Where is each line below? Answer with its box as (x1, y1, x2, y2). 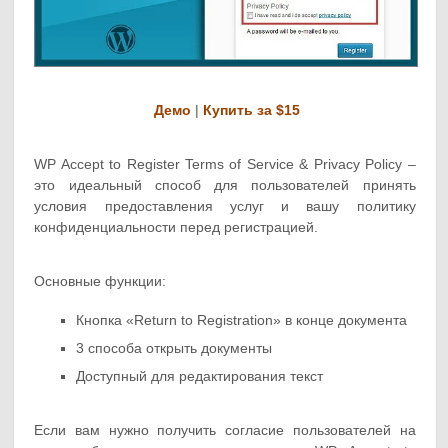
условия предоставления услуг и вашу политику (34, 197, 416, 214)
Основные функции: (34, 272, 167, 289)
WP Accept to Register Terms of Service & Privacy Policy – (34, 155, 416, 172)
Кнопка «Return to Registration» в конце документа (76, 311, 408, 328)
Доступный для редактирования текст (76, 367, 324, 384)
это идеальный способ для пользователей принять (34, 176, 416, 193)
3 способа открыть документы (76, 339, 273, 356)
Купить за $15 (202, 101, 300, 118)
